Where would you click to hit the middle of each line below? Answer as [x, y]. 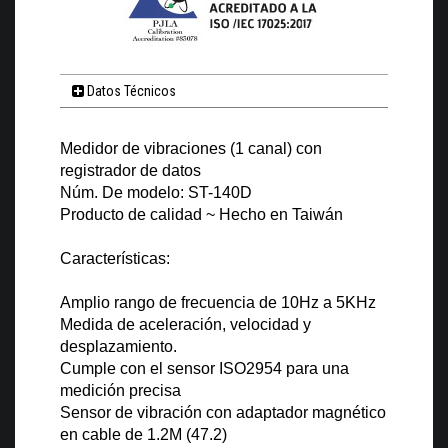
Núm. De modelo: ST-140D [156, 193]
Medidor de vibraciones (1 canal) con [191, 149]
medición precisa [120, 391]
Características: [115, 259]
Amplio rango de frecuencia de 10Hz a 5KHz [218, 303]
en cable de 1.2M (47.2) [143, 435]
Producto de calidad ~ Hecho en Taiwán [201, 215]
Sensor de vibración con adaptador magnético [223, 413]
